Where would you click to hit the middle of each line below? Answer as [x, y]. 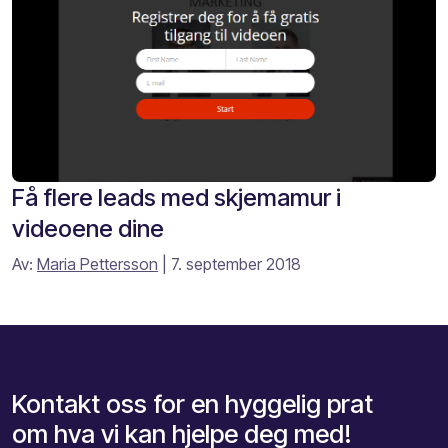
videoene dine [88, 229]
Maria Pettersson [97, 264]
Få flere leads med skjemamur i [176, 198]
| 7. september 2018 [229, 264]
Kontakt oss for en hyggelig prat [192, 404]
